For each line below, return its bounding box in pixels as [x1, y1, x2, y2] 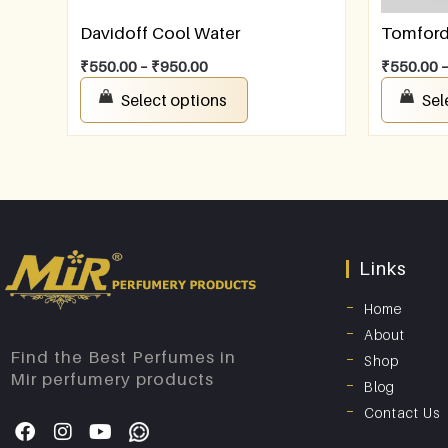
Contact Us [364, 404, 440, 422]
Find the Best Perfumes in [10, 347, 236, 368]
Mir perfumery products [10, 369, 214, 390]
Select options [121, 90, 228, 111]
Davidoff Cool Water [80, 23, 241, 44]
